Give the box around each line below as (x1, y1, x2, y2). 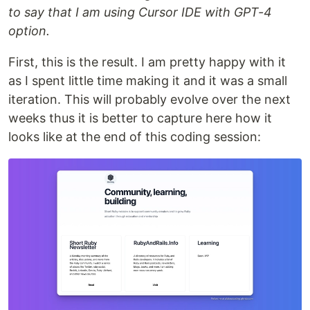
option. (8, 24, 50, 39)
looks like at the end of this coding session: (8, 129, 261, 145)
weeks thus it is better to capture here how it (8, 111, 272, 126)
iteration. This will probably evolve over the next (8, 92, 291, 107)
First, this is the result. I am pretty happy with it (8, 55, 286, 70)
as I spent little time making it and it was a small (8, 73, 287, 89)
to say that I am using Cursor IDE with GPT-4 (8, 5, 272, 20)
